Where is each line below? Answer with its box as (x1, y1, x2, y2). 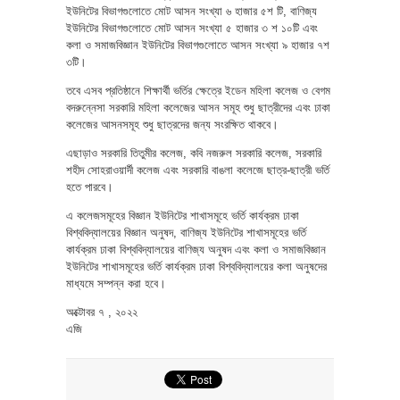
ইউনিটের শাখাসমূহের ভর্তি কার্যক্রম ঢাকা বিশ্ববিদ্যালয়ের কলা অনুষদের (66, 259, 327, 273)
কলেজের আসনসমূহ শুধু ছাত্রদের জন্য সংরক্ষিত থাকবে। (66, 117, 279, 131)
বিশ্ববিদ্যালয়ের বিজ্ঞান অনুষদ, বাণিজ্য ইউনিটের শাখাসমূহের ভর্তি (66, 225, 306, 239)
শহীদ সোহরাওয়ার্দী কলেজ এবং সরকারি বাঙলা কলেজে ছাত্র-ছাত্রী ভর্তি (66, 162, 329, 177)
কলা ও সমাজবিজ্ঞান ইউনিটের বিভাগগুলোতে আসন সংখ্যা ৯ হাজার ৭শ (66, 37, 329, 52)
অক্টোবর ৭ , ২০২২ (66, 304, 137, 319)
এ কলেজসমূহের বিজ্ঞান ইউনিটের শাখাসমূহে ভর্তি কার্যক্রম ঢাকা (66, 208, 299, 222)
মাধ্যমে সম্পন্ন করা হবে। (66, 276, 166, 290)
